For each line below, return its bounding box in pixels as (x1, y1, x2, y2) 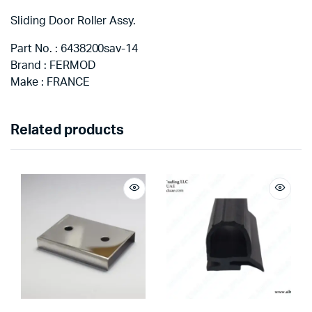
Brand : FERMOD (10, 60, 95, 72)
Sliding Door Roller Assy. (10, 15, 136, 27)
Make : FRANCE (10, 77, 90, 88)
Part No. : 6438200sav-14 (10, 43, 139, 55)
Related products (10, 123, 124, 138)
